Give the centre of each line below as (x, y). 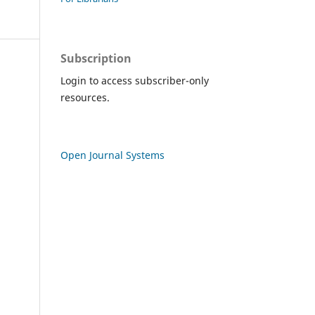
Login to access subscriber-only (135, 80)
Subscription (96, 58)
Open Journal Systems (112, 155)
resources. (85, 97)
